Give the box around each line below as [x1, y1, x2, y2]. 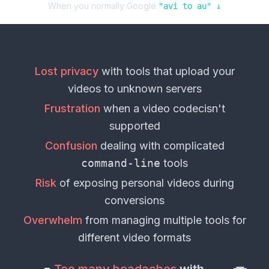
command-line [81, 157, 160, 170]
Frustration [44, 102, 100, 115]
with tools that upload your [98, 65, 235, 78]
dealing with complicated [97, 139, 225, 153]
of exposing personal [56, 177, 167, 190]
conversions [104, 194, 165, 207]
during [199, 177, 234, 190]
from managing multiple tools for [82, 214, 246, 227]
